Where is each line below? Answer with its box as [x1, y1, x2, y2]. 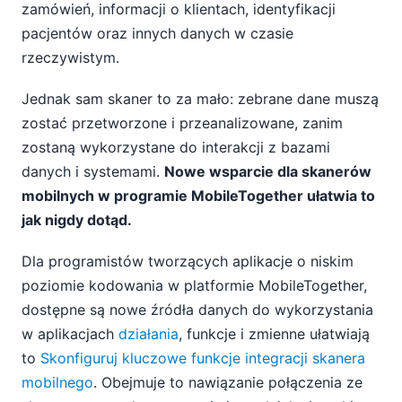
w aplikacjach [22, 324, 118, 343]
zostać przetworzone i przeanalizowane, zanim [22, 113, 343, 132]
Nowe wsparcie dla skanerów [164, 162, 371, 180]
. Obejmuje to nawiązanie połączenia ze [93, 372, 363, 391]
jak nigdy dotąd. [22, 210, 132, 229]
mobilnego [22, 372, 93, 391]
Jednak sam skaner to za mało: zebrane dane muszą [22, 89, 379, 108]
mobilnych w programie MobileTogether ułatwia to [22, 186, 375, 205]
